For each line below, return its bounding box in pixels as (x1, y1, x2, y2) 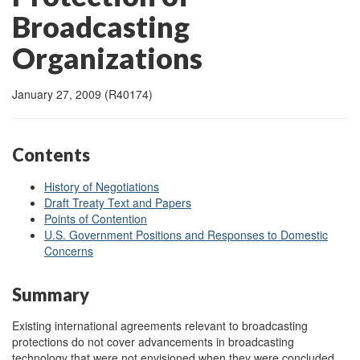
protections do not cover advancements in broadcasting (12, 333, 294, 350)
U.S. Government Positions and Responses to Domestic (44, 226, 328, 243)
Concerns (44, 242, 93, 259)
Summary (12, 283, 89, 305)
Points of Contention (44, 210, 147, 227)
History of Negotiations (44, 178, 159, 194)
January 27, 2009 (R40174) (12, 86, 153, 102)
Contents (12, 144, 90, 166)
